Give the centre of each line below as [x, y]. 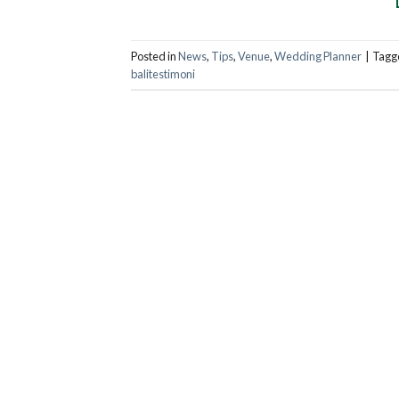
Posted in [155, 56]
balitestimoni [163, 73]
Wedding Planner [318, 56]
